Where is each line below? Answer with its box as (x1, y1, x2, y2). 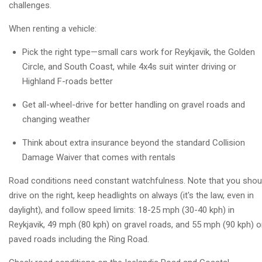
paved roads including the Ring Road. (9, 234, 149, 245)
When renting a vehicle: (9, 23, 96, 35)
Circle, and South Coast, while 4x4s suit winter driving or (22, 61, 236, 73)
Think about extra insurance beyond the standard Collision (22, 137, 245, 149)
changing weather (22, 114, 90, 125)
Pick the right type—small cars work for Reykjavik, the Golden (22, 47, 255, 58)
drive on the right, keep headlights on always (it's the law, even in (9, 190, 254, 201)
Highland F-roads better (22, 76, 113, 87)
